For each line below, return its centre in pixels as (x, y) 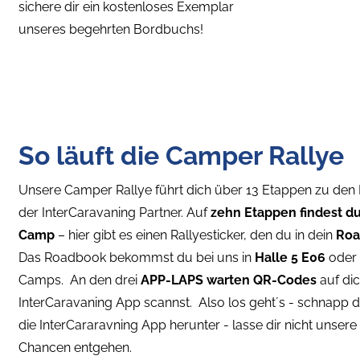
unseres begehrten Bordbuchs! (111, 29)
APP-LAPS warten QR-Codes (229, 280)
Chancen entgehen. (77, 347)
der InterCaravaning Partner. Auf (115, 212)
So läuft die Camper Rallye (181, 155)
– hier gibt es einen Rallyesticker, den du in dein (197, 235)
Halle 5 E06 (288, 257)
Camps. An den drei (80, 280)
